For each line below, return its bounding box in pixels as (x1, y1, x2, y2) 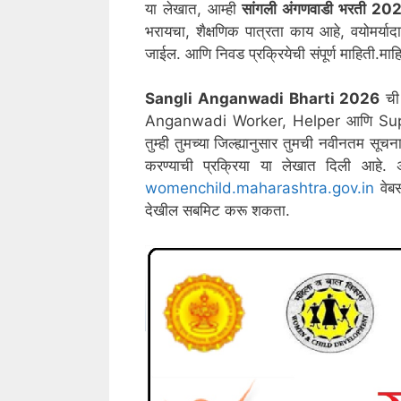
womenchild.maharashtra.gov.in (145, 179, 374, 198)
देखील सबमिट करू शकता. (145, 201, 290, 220)
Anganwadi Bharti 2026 (197, 90, 380, 108)
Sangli (145, 90, 198, 108)
